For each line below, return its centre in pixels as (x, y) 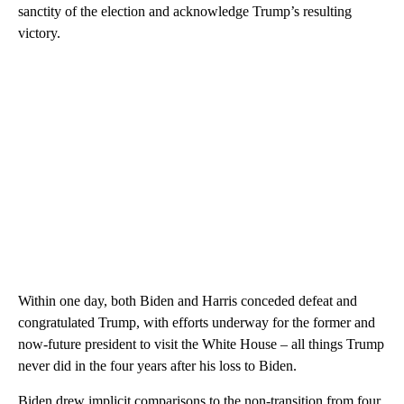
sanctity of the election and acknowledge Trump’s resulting (185, 11)
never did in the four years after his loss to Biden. (157, 365)
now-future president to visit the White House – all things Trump (201, 344)
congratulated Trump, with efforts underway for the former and (197, 322)
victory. (39, 32)
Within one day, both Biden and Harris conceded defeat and (188, 300)
